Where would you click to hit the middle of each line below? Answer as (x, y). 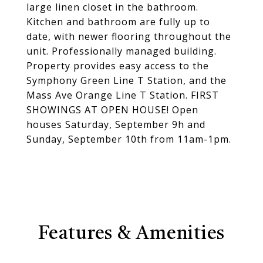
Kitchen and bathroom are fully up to (118, 22)
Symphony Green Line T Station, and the (127, 80)
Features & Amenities (131, 234)
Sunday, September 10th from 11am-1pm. (129, 139)
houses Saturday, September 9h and (116, 124)
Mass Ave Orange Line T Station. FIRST (123, 95)
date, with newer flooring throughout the (129, 36)
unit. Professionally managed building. (122, 51)
